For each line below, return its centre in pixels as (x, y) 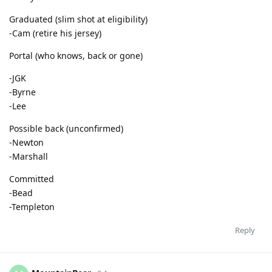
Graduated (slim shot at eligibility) (78, 19)
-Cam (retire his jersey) (55, 33)
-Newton (26, 142)
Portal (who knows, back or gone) (76, 55)
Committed (32, 178)
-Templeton (32, 206)
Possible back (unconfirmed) (66, 128)
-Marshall (29, 156)
